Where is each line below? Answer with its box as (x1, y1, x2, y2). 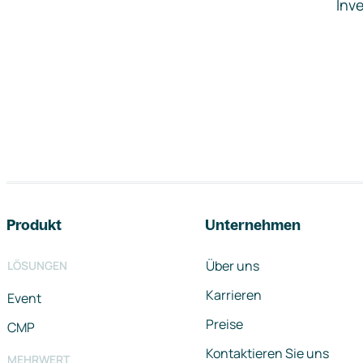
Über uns (206, 257, 259, 275)
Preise (206, 315, 243, 333)
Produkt (6, 216, 62, 234)
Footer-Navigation (6, 182, 251, 219)
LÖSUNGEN (7, 258, 67, 273)
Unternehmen (205, 216, 301, 234)
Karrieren (206, 286, 262, 304)
